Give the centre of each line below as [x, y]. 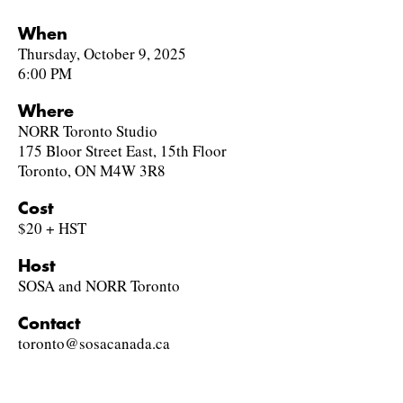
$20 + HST [52, 228]
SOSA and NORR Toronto [99, 286]
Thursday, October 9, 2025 [102, 54]
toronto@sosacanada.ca [94, 343]
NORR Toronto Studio [88, 131]
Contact [49, 324]
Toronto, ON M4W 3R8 [92, 170]
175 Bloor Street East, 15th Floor [122, 151]
